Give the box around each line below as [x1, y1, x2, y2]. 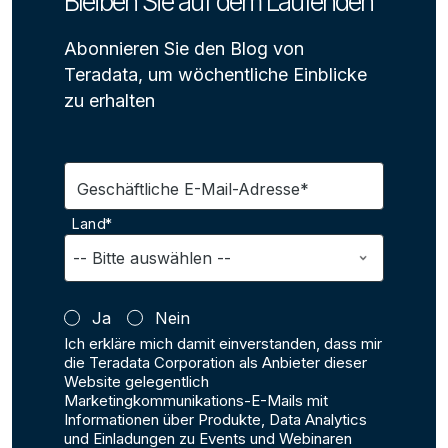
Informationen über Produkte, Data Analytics [64, 410, 367, 430]
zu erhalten [64, 90, 155, 112]
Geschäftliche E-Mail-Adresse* [77, 179, 309, 200]
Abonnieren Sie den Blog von [64, 38, 304, 60]
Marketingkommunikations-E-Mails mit [64, 391, 328, 411]
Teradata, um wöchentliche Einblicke [64, 64, 367, 86]
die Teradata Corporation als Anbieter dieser [64, 353, 367, 373]
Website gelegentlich [64, 372, 209, 392]
